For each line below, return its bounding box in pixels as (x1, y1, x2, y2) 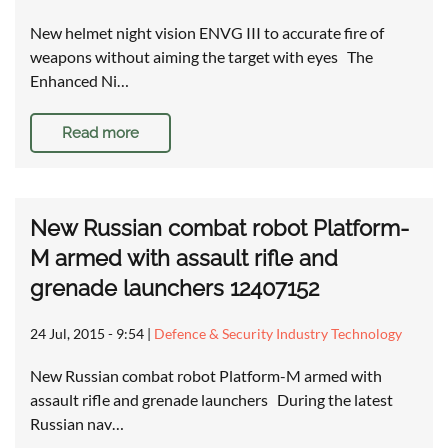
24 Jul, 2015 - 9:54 (30, 325, 144, 343)
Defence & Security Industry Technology (154, 325, 402, 343)
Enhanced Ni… (30, 71, 129, 91)
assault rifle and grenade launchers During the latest (30, 390, 393, 410)
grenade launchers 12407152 (30, 275, 319, 302)
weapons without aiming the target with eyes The (30, 47, 373, 67)
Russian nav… (30, 414, 124, 434)
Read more (62, 124, 139, 143)
